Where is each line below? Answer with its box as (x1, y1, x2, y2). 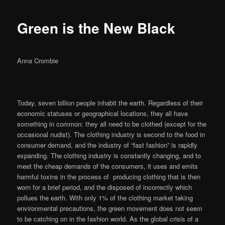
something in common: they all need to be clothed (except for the (17, 119, 207, 129)
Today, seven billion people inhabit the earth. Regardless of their (17, 97, 203, 107)
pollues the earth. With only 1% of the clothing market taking (17, 192, 193, 202)
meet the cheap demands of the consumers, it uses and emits (17, 161, 198, 171)
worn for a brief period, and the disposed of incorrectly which (17, 182, 192, 192)
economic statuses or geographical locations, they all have (17, 108, 188, 118)
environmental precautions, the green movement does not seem (17, 203, 203, 213)
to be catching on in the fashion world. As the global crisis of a (17, 213, 199, 223)
